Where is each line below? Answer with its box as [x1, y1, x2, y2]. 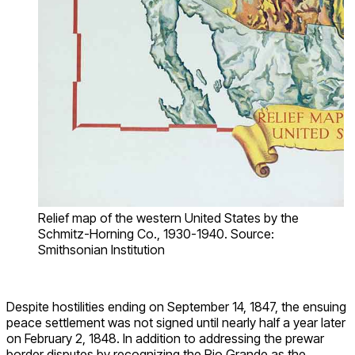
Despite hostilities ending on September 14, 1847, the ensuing [6, 299, 346, 315]
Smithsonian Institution [38, 242, 165, 258]
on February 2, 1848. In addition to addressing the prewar [6, 330, 324, 347]
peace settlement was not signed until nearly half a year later [6, 315, 345, 331]
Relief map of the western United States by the [38, 210, 299, 227]
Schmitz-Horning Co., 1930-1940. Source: [38, 226, 274, 242]
